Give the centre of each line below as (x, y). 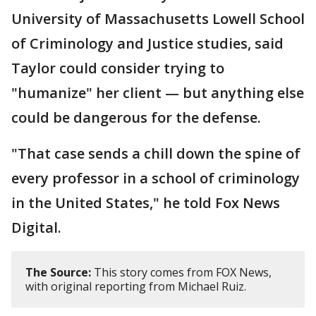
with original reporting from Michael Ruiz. (136, 287)
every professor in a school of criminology (156, 178)
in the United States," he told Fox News (146, 203)
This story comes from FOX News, (181, 273)
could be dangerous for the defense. (136, 118)
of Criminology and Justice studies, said (147, 44)
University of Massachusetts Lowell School (158, 19)
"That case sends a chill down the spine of (156, 154)
